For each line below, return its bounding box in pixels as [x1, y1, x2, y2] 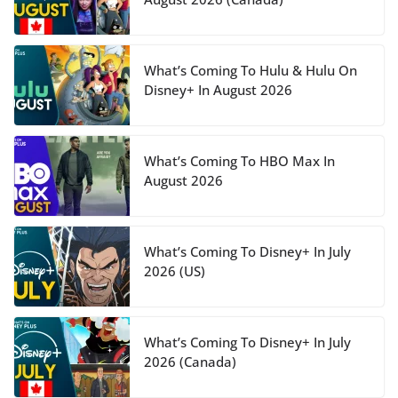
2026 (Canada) [144, 353, 236, 371]
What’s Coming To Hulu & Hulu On [144, 61, 357, 80]
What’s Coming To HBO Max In [144, 152, 335, 171]
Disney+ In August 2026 [144, 81, 292, 99]
